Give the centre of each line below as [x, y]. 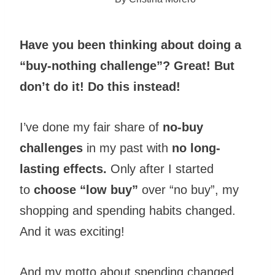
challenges [51, 148]
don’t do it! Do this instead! [100, 86]
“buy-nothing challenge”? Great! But [127, 65]
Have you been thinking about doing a [130, 45]
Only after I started [160, 168]
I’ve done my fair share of [91, 127]
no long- [196, 148]
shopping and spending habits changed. [128, 210]
